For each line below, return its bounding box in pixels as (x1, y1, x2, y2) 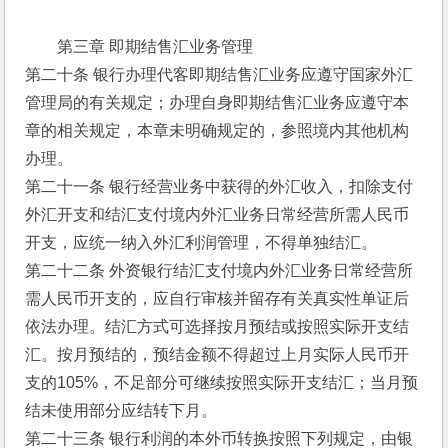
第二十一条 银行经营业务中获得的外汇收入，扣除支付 (25, 178, 414, 195)
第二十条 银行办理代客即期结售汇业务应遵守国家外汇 (25, 66, 414, 83)
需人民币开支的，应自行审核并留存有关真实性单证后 (25, 290, 410, 307)
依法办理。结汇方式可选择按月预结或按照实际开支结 (25, 318, 410, 335)
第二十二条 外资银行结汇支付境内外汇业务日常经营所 (25, 262, 414, 279)
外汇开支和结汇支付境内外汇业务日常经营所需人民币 (25, 206, 410, 223)
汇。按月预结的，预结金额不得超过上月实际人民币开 (25, 346, 410, 363)
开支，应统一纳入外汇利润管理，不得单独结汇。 (25, 234, 378, 251)
